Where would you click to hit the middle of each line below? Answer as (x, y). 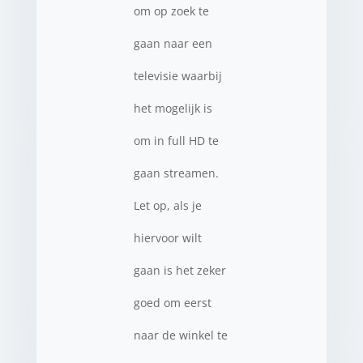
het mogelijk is (173, 108)
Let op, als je (167, 205)
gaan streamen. (176, 173)
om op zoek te (171, 11)
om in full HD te (176, 141)
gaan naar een (173, 43)
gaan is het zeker (179, 270)
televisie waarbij (177, 76)
